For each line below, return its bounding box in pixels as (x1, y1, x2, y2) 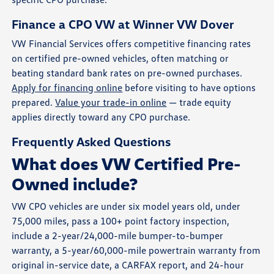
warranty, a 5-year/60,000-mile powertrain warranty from (12, 243, 261, 256)
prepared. (12, 95, 56, 108)
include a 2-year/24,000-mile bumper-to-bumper (12, 229, 224, 242)
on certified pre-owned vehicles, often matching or (12, 51, 229, 64)
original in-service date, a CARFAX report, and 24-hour (12, 258, 245, 271)
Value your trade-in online (55, 95, 167, 108)
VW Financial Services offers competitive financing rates (12, 37, 251, 50)
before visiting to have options (122, 81, 256, 94)
